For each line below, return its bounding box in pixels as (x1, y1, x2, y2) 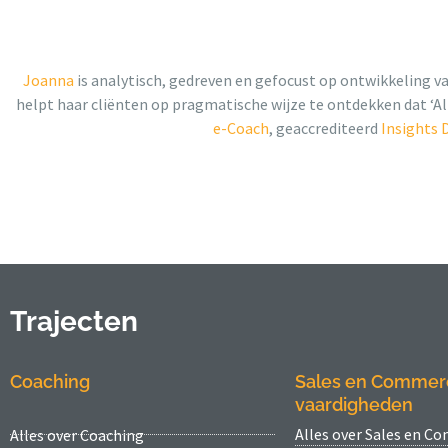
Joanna (23, 69, 74, 90)
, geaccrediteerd (269, 117, 381, 138)
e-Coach (213, 117, 269, 138)
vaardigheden (295, 393, 413, 415)
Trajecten (10, 304, 138, 338)
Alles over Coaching (10, 424, 144, 445)
